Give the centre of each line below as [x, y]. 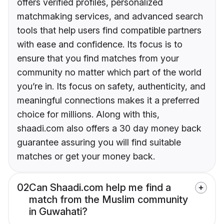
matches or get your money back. [86, 156]
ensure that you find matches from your [98, 58]
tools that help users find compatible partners [109, 30]
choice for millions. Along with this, [88, 114]
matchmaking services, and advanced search [110, 16]
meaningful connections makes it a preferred [108, 100]
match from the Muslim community [108, 200]
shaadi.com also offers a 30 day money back [109, 128]
